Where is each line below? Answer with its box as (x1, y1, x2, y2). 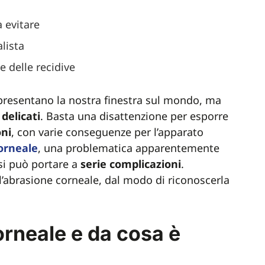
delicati (2, 109, 40, 123)
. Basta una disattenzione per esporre (40, 109, 228, 123)
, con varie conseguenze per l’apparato (11, 125, 203, 139)
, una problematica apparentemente (38, 141, 219, 155)
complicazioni (109, 157, 181, 171)
